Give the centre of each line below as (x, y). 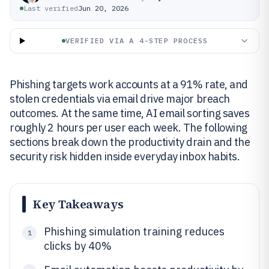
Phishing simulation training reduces (134, 231)
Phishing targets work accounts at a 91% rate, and (129, 84)
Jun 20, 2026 (103, 8)
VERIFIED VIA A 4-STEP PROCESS (137, 41)
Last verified (51, 8)
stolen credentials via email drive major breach (120, 99)
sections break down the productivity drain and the (130, 142)
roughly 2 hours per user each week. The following (128, 128)
